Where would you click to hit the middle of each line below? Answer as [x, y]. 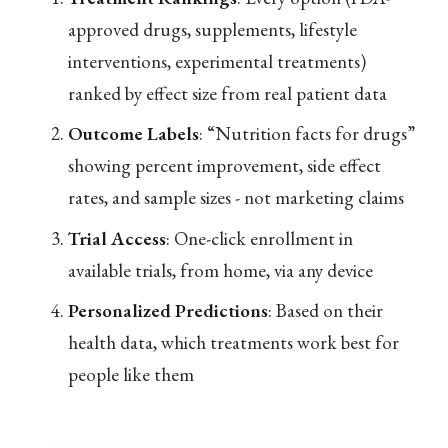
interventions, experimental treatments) [216, 61]
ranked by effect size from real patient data [227, 93]
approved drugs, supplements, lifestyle [212, 29]
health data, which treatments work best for [233, 343]
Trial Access [116, 238]
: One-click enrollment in [259, 238]
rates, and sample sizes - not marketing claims [235, 198]
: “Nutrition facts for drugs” [306, 134]
